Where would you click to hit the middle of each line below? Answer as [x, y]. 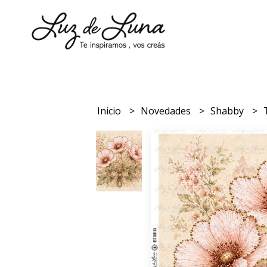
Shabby [229, 111]
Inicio [111, 111]
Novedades [167, 111]
